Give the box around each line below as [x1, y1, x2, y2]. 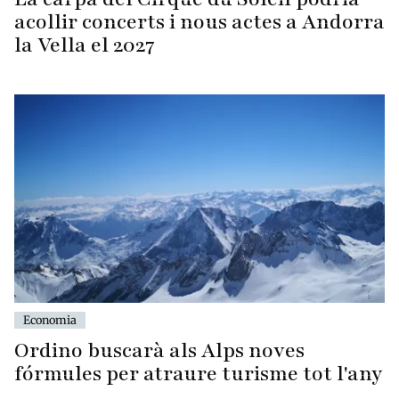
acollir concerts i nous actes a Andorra [14, 7, 385, 36]
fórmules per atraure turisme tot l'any [14, 359, 382, 387]
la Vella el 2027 [14, 30, 155, 59]
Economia [23, 312, 77, 327]
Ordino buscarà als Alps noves [14, 336, 305, 364]
